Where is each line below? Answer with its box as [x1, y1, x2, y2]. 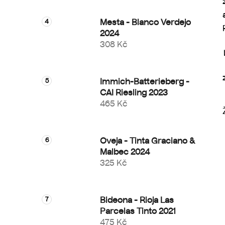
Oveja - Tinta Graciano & [100, 136, 195, 146]
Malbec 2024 [100, 147, 150, 157]
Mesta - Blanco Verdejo [100, 17, 191, 27]
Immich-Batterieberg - [100, 76, 189, 86]
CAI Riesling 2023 [100, 87, 168, 97]
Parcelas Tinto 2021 [100, 206, 176, 216]
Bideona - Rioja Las [100, 195, 174, 205]
